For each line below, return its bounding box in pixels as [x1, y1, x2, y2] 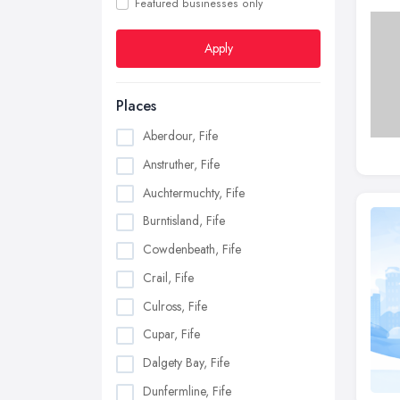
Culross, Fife [143, 296, 207, 315]
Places [116, 96, 156, 116]
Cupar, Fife [143, 325, 200, 344]
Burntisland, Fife [143, 212, 225, 230]
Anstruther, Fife [143, 154, 220, 173]
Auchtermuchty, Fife [143, 183, 245, 202]
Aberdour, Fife [143, 127, 218, 145]
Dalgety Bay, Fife [143, 354, 229, 372]
